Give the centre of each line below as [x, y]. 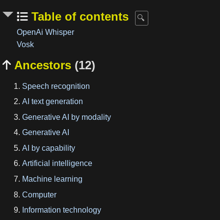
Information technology [62, 210]
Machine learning [52, 179]
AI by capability [49, 148]
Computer [39, 194]
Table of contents [79, 16]
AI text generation [53, 102]
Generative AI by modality [67, 117]
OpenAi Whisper [46, 32]
